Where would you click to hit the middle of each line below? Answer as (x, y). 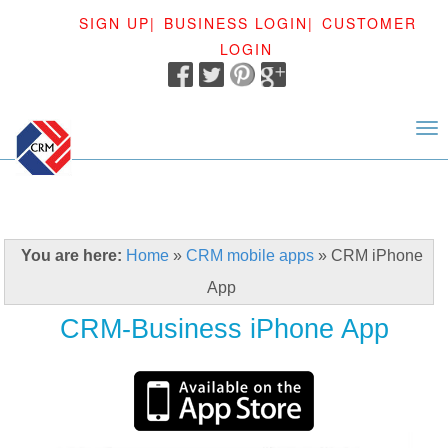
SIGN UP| (117, 23)
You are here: (73, 255)
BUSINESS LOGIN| (238, 23)
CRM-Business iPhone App (224, 329)
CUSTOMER (369, 23)
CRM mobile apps (249, 255)
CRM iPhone (376, 255)
